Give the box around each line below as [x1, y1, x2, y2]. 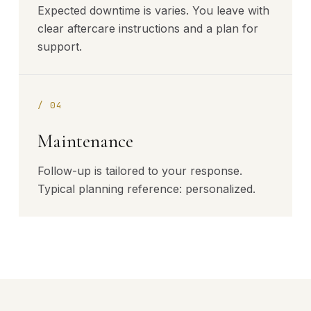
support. [37, 40, 82, 53]
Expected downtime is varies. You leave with [37, 3, 269, 17]
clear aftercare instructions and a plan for [37, 22, 258, 35]
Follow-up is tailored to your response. [37, 164, 242, 178]
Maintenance [37, 129, 133, 153]
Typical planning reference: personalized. [37, 182, 255, 196]
